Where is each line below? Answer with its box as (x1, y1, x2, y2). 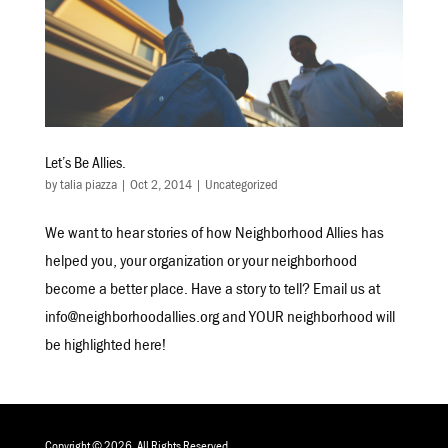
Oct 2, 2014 (129, 180, 192, 195)
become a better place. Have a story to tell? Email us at (44, 283, 380, 301)
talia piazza (59, 180, 117, 195)
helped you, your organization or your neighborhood (44, 255, 357, 273)
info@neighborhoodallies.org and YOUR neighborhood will (44, 311, 395, 329)
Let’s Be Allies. (44, 157, 126, 174)
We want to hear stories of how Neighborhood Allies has (44, 227, 384, 245)
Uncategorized (204, 180, 278, 195)
